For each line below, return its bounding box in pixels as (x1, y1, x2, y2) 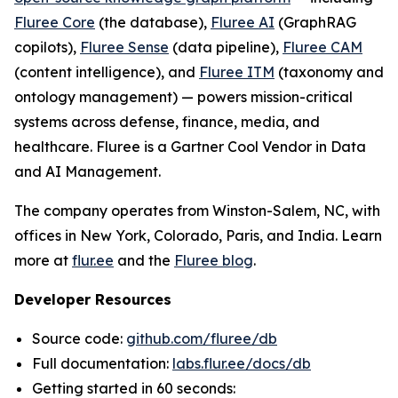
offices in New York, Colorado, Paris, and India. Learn (14, 227, 382, 244)
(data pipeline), (169, 38, 283, 56)
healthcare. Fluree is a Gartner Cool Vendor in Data (14, 138, 366, 155)
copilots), (14, 38, 80, 56)
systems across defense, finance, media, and (14, 113, 320, 131)
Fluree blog (174, 251, 253, 269)
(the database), (95, 13, 211, 31)
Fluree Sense (80, 38, 169, 56)
